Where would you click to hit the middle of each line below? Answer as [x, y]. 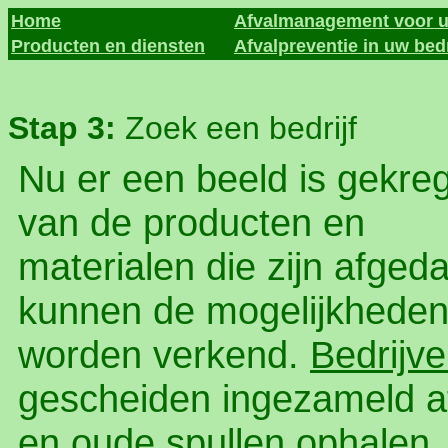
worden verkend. [164, 354]
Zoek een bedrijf [241, 128]
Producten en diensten [108, 46]
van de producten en [191, 222]
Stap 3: [66, 128]
